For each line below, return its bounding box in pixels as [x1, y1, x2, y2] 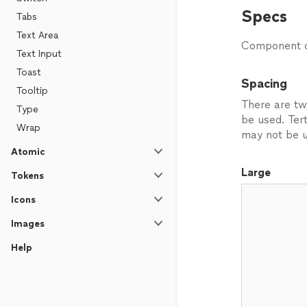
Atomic [11, 146, 45, 158]
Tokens [11, 170, 44, 182]
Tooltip [16, 85, 48, 97]
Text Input [16, 48, 62, 60]
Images [11, 218, 45, 230]
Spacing [241, 76, 287, 91]
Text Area [16, 29, 58, 41]
